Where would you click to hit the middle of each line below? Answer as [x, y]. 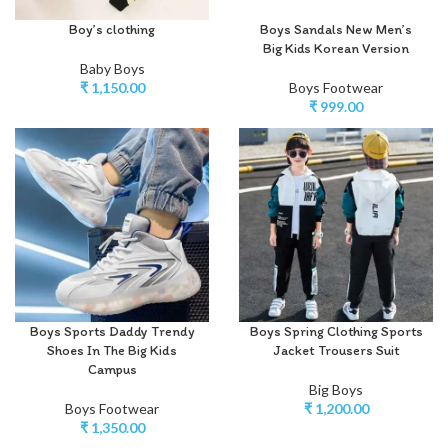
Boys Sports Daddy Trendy [112, 331]
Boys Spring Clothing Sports [336, 331]
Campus [112, 369]
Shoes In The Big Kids [112, 350]
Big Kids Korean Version [336, 48]
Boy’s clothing [112, 29]
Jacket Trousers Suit [336, 350]
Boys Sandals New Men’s [336, 29]
